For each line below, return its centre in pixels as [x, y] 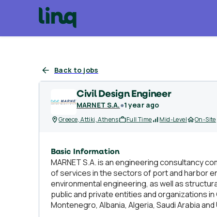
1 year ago [141, 105]
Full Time [139, 119]
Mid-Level [173, 119]
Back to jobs [76, 70]
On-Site [205, 119]
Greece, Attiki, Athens [89, 119]
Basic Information [85, 152]
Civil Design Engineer [124, 94]
